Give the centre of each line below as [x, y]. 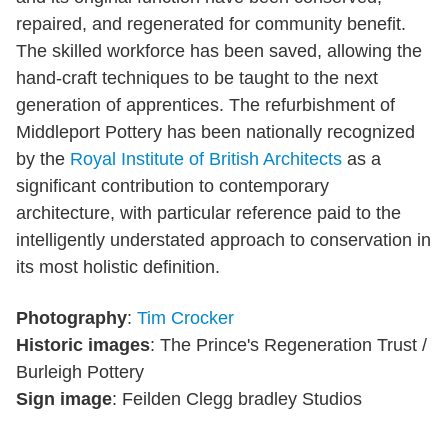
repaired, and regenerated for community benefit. [211, 23]
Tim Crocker [185, 317]
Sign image [64, 398]
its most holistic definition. [118, 266]
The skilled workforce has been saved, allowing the [219, 50]
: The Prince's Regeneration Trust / [288, 344]
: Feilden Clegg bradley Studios [237, 398]
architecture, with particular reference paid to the [208, 212]
